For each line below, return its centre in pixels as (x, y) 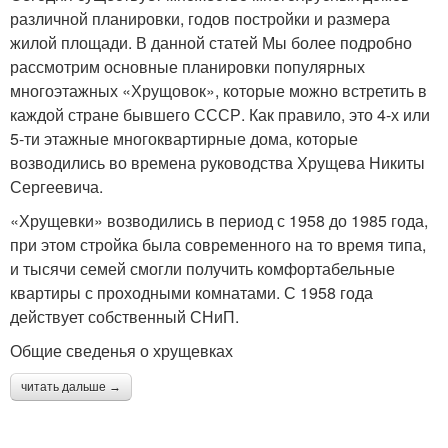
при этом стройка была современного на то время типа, (218, 244)
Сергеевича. (56, 186)
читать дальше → (71, 387)
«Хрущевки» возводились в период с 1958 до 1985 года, (219, 220)
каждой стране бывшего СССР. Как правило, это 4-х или (220, 114)
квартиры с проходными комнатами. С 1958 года (191, 292)
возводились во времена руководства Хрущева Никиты (217, 162)
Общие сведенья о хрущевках (121, 350)
